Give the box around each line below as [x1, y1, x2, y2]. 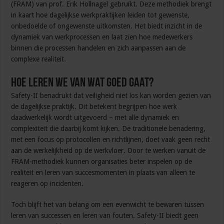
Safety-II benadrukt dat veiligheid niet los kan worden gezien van [11, 91, 211, 100]
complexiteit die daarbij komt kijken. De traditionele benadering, [11, 124, 206, 133]
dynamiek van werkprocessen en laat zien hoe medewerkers [11, 33, 193, 41]
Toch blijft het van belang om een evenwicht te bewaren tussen [11, 200, 204, 209]
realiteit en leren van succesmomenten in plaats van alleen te [11, 168, 195, 177]
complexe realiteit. [11, 55, 66, 63]
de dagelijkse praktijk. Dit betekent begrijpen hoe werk [11, 102, 177, 111]
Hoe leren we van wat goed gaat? [11, 76, 154, 90]
